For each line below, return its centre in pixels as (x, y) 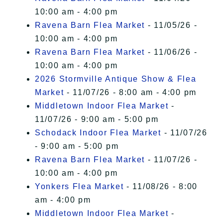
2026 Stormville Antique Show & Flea (116, 79)
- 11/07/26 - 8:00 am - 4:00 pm (130, 93)
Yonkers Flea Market (79, 187)
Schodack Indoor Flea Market (98, 133)
